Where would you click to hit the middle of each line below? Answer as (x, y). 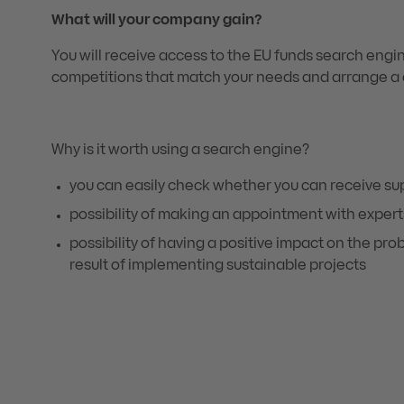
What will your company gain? (157, 21)
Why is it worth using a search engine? (180, 151)
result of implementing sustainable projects (218, 266)
